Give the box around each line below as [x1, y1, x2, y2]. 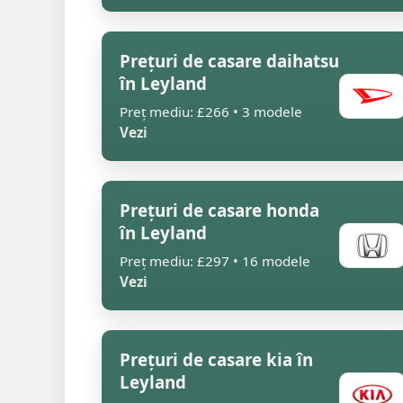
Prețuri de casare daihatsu [120, 49, 339, 72]
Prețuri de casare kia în [120, 348, 313, 371]
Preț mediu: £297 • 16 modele [120, 252, 310, 270]
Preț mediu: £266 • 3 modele [120, 103, 302, 121]
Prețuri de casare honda [120, 199, 319, 221]
